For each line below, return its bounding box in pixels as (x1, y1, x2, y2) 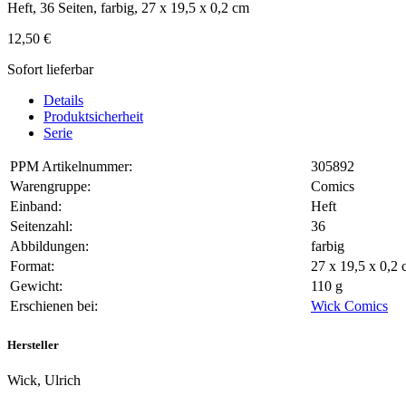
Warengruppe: (10, 179, 91, 195)
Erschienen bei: (10, 298, 98, 314)
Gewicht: (10, 278, 63, 295)
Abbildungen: (10, 238, 89, 255)
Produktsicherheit (43, 109, 143, 125)
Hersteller (7, 337, 59, 352)
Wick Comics (311, 298, 388, 314)
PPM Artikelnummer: (10, 159, 132, 175)
